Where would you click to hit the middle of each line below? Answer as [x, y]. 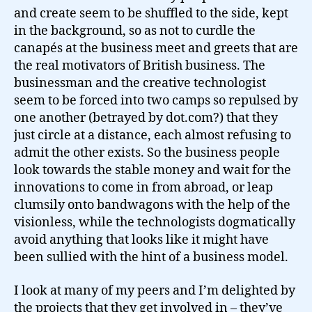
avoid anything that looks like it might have [141, 240]
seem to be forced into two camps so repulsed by [156, 101]
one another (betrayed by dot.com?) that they [146, 118]
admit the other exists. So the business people [147, 153]
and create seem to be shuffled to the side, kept [151, 14]
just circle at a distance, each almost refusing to [153, 135]
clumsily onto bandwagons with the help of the [152, 205]
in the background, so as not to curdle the [135, 31]
